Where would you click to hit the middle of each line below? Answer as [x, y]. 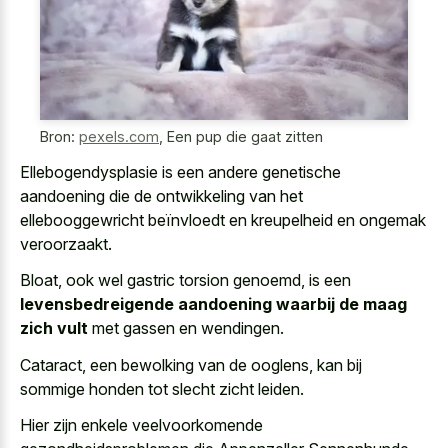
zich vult [54, 328]
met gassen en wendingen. [186, 328]
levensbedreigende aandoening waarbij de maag [213, 304]
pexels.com [119, 137]
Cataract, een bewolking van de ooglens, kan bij [191, 364]
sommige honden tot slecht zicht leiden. [162, 388]
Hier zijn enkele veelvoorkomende [141, 425]
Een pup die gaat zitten [245, 137]
